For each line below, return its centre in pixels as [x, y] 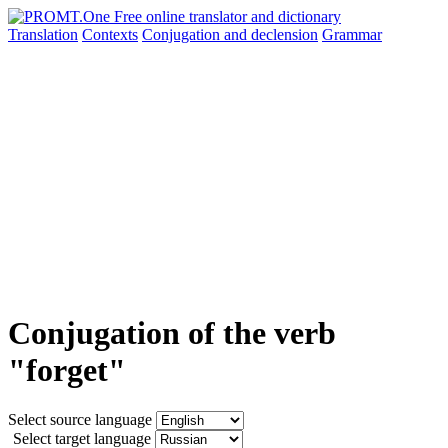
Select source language [80, 419]
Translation [43, 34]
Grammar [352, 34]
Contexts [110, 34]
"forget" [67, 370]
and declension [271, 34]
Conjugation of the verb [172, 333]
